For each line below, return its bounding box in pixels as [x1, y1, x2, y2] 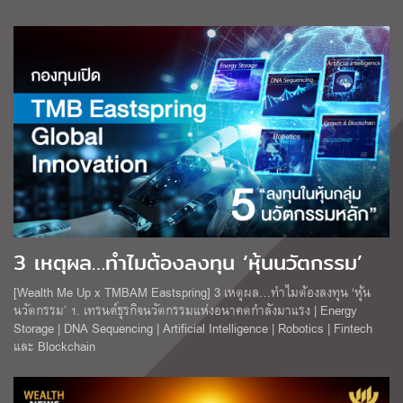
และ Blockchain [13, 336, 95, 357]
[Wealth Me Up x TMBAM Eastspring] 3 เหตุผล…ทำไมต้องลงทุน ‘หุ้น [13, 282, 371, 303]
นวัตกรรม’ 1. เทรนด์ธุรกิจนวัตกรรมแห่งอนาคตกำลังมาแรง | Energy [13, 300, 357, 321]
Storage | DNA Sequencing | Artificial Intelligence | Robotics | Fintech [13, 318, 372, 339]
